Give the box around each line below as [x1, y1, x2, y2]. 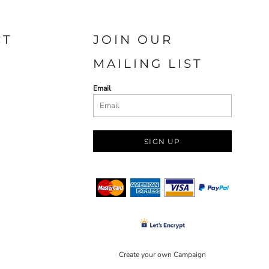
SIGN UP [144, 136, 181, 146]
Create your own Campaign [119, 249, 206, 259]
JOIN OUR [93, 32, 173, 47]
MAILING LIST [93, 56, 202, 71]
